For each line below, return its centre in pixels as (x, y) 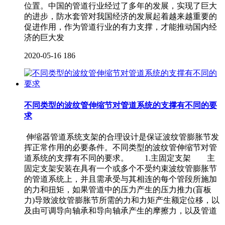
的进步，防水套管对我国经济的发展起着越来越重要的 (121, 17)
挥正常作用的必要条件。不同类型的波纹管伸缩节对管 (121, 147)
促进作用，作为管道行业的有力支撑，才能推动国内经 (121, 27)
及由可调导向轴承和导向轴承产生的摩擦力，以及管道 (121, 210)
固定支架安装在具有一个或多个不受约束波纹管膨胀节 (121, 168)
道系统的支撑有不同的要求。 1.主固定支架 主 (120, 158)
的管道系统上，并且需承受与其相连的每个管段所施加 (121, 179)
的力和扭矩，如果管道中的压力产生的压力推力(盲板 (118, 189)
